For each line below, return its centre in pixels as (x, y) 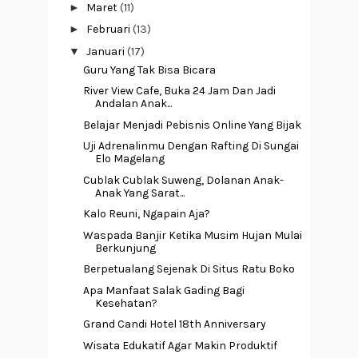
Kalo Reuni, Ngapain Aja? (146, 214)
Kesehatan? (126, 303)
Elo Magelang (129, 159)
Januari (106, 51)
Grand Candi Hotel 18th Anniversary (174, 324)
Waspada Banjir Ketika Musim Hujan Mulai (192, 235)
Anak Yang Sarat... (139, 193)
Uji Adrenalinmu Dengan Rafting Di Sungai (191, 146)
